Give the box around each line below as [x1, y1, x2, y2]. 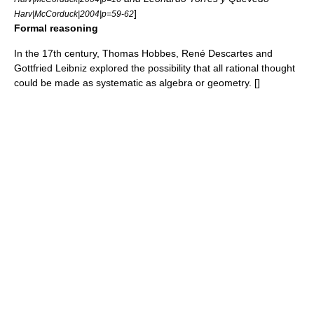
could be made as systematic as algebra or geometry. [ [14, 77, 257, 88]
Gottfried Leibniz [14, 62, 87, 74]
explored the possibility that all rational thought [87, 62, 295, 74]
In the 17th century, [14, 48, 102, 59]
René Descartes [182, 48, 253, 59]
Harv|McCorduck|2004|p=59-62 [14, 9, 134, 18]
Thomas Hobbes [102, 48, 176, 59]
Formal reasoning [14, 22, 98, 34]
